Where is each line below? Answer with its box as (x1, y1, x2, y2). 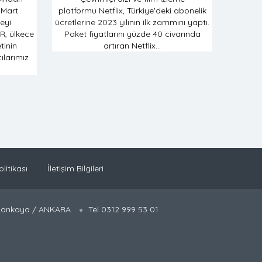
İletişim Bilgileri (47, 163, 104, 174)
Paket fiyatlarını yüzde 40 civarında (64, 29, 201, 39)
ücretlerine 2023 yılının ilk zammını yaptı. (55, 17, 209, 27)
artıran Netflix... (104, 40, 161, 51)
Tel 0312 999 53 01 (88, 204, 158, 215)
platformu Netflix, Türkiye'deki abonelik (58, 5, 206, 16)
